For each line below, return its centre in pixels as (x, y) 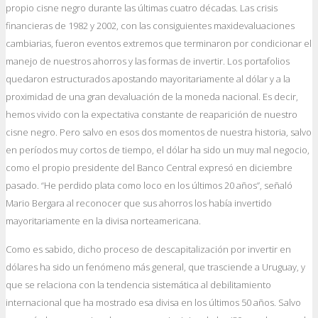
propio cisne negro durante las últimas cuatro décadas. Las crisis (142, 8)
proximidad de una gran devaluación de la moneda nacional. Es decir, (152, 97)
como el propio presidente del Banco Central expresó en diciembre (149, 168)
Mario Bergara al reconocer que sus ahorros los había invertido (139, 203)
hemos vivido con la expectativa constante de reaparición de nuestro (152, 114)
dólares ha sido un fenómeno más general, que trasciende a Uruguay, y (155, 267)
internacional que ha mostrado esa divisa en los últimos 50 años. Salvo (153, 302)
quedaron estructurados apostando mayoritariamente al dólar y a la (148, 79)
